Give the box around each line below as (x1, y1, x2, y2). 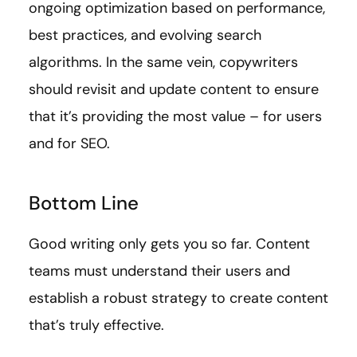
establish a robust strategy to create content (29, 288, 328, 308)
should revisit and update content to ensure (29, 79, 319, 99)
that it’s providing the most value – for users (29, 106, 322, 126)
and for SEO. (29, 133, 110, 153)
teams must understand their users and (29, 261, 290, 280)
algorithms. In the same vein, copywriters (29, 52, 298, 72)
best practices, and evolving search (29, 25, 261, 45)
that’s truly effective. (29, 315, 164, 335)
